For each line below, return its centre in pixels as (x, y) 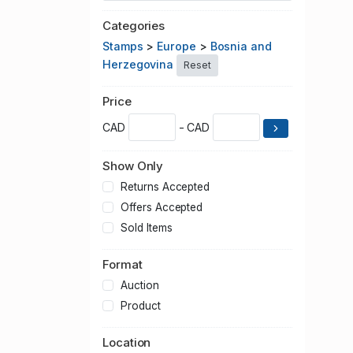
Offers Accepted (162, 208)
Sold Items (147, 228)
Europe (176, 46)
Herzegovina (138, 65)
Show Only (133, 166)
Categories (134, 26)
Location (127, 343)
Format (123, 265)
